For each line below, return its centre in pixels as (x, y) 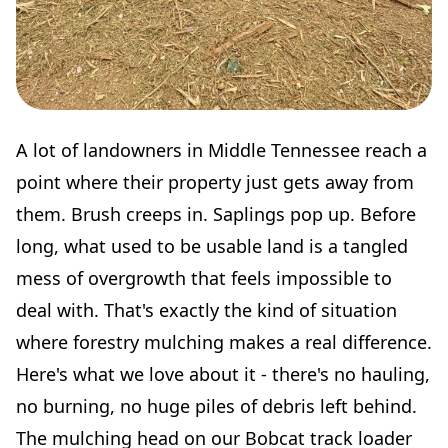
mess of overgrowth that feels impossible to (204, 277)
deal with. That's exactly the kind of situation (206, 309)
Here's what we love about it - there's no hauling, (223, 373)
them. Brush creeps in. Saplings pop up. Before (216, 213)
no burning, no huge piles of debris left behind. (216, 405)
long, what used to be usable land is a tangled (212, 245)
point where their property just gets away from (215, 181)
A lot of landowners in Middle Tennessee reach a (221, 149)
